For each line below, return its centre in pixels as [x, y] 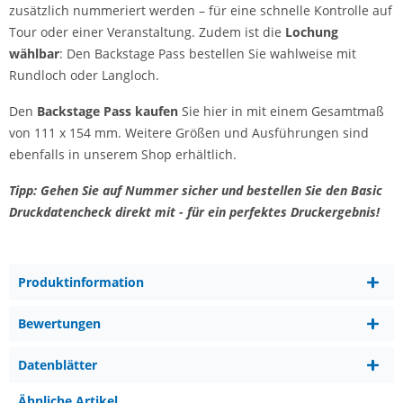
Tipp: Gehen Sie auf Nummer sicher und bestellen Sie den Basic [196, 190]
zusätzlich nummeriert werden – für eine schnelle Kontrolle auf [201, 10]
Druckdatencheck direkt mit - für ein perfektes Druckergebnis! [194, 212]
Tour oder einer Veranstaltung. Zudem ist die [147, 32]
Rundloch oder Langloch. [84, 75]
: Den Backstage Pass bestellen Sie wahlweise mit [208, 54]
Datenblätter [58, 365]
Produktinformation [81, 282]
